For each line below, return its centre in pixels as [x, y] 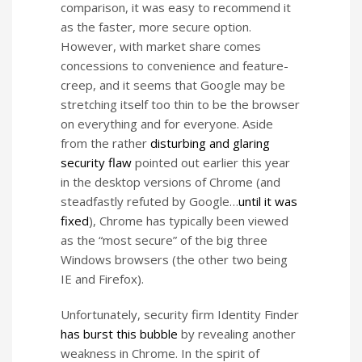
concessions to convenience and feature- [175, 65]
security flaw [96, 162]
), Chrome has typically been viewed [189, 220]
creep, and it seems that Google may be [173, 84]
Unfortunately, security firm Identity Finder [180, 314]
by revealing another [237, 333]
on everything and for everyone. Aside [167, 123]
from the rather [105, 143]
